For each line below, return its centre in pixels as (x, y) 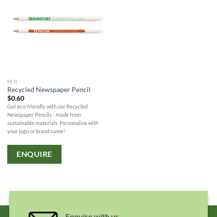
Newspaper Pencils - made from (44, 115)
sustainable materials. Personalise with (53, 123)
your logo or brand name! (36, 131)
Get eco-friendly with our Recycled (47, 107)
